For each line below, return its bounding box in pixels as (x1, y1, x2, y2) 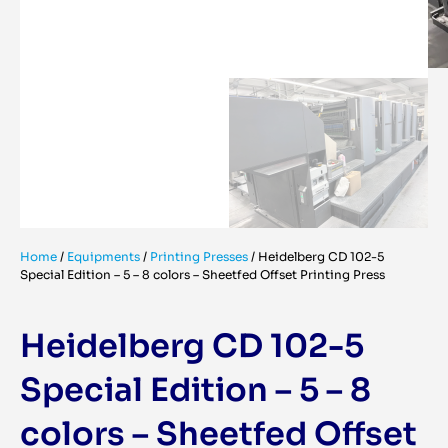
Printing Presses (150, 249, 248, 265)
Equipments (67, 249, 140, 265)
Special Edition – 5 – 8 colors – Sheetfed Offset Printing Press (20, 267, 385, 283)
